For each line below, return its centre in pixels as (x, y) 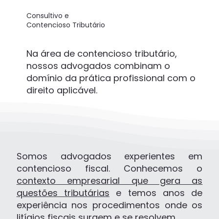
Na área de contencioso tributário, (101, 53)
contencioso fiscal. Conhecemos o (109, 168)
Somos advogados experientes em (109, 156)
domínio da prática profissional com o (111, 78)
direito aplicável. (62, 90)
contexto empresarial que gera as (109, 180)
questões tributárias (63, 193)
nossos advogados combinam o (98, 66)
